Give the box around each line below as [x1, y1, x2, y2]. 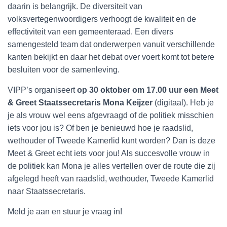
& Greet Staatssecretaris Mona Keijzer [8, 98, 155, 107]
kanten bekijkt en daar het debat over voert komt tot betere [8, 53, 214, 61]
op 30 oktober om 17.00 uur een [77, 86, 198, 94]
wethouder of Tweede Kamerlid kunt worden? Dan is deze [8, 136, 215, 145]
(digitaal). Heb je [155, 98, 214, 107]
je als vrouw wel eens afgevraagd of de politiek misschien [8, 111, 214, 120]
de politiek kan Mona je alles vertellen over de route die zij [8, 162, 215, 170]
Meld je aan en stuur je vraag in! [8, 207, 122, 216]
